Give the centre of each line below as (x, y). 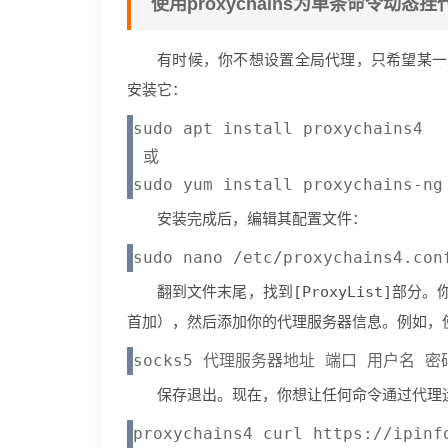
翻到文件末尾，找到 (225, 291)
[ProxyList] (342, 292)
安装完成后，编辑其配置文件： (262, 218)
